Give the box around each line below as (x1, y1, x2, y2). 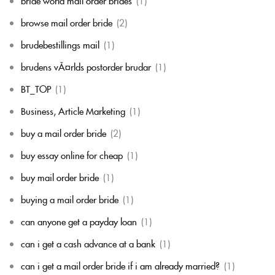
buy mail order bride (21, 171, 99, 184)
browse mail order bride (21, 16, 112, 29)
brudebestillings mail (21, 38, 99, 51)
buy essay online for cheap (21, 149, 123, 161)
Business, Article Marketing (21, 104, 125, 117)
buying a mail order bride (21, 193, 118, 206)
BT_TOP (21, 82, 51, 95)
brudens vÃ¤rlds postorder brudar (21, 60, 151, 73)
